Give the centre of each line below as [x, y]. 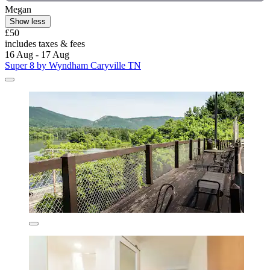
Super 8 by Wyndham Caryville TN [73, 65]
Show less [28, 21]
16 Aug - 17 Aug [37, 54]
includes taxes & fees [45, 43]
